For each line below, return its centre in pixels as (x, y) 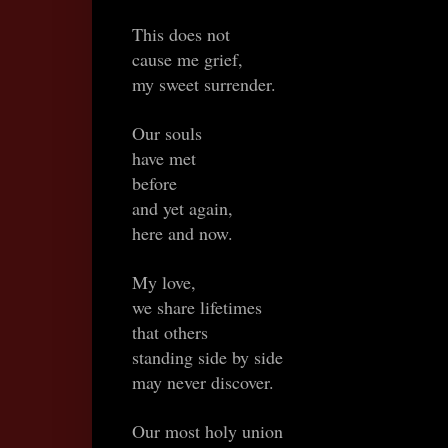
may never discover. (203, 382)
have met (164, 158)
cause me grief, (187, 59)
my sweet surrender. (204, 84)
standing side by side (207, 357)
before (154, 183)
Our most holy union (207, 431)
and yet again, (182, 208)
